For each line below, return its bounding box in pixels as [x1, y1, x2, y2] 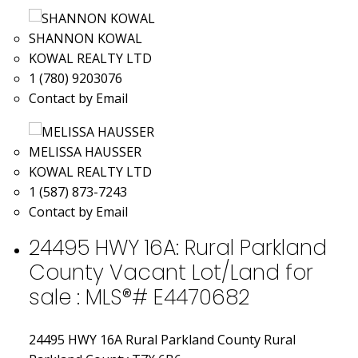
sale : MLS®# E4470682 [28, 281, 249, 312]
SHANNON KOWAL [28, 29, 142, 47]
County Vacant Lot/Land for [28, 257, 313, 287]
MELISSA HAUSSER [28, 142, 141, 161]
